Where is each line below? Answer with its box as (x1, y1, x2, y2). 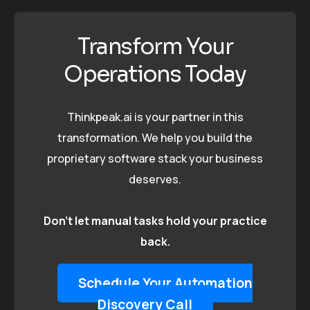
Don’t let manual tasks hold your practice (43, 212, 267, 228)
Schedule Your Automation (78, 273, 253, 292)
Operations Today (64, 60, 246, 89)
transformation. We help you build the (57, 129, 253, 145)
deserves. (129, 171, 181, 187)
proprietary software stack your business (47, 150, 263, 166)
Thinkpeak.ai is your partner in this (66, 109, 244, 125)
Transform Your (77, 33, 233, 61)
